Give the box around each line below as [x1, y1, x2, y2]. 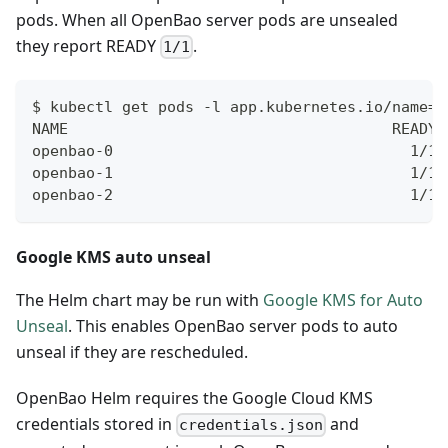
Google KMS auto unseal [16, 245, 211, 268]
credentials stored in [16, 412, 176, 435]
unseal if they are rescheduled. [16, 340, 248, 363]
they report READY [16, 34, 160, 57]
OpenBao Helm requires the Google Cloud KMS [16, 386, 373, 409]
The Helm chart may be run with [16, 288, 263, 311]
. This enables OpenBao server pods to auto [68, 314, 398, 337]
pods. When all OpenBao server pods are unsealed [16, 8, 398, 31]
